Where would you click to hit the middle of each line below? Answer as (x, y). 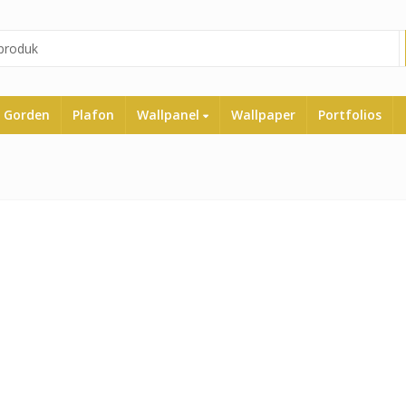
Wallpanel (170, 115)
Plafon (93, 115)
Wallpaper (263, 115)
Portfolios (350, 115)
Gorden (27, 115)
